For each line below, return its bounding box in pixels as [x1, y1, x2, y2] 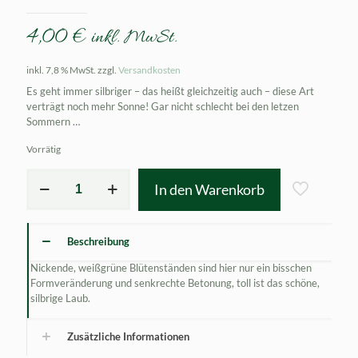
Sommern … [26, 114, 80, 128]
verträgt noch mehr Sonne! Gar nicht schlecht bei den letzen [26, 99, 299, 113]
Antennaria [26, 169, 77, 181]
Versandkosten [118, 63, 181, 75]
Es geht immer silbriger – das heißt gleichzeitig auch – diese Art [26, 84, 314, 97]
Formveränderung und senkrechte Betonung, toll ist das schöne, [30, 276, 320, 289]
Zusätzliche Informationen [67, 329, 189, 343]
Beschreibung [67, 234, 129, 248]
